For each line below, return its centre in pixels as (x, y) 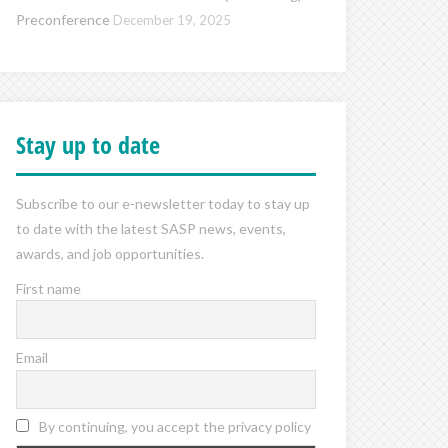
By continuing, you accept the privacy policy (173, 427)
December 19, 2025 (172, 19)
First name (48, 288)
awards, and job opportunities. (110, 253)
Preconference (63, 19)
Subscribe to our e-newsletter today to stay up (163, 203)
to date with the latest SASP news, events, (151, 228)
